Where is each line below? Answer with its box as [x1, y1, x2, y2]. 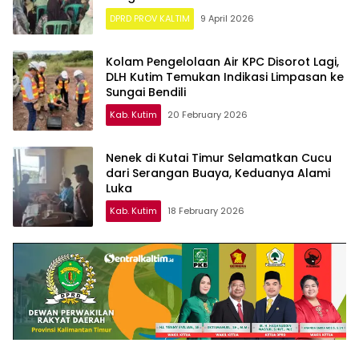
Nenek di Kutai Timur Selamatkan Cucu [106, 150, 332, 167]
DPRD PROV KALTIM [110, 12, 190, 26]
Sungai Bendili [106, 84, 186, 101]
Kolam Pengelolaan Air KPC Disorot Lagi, [106, 54, 339, 71]
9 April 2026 [200, 12, 254, 26]
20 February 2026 [167, 108, 248, 122]
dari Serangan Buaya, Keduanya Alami [106, 165, 330, 182]
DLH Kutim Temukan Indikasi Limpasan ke [106, 69, 344, 86]
